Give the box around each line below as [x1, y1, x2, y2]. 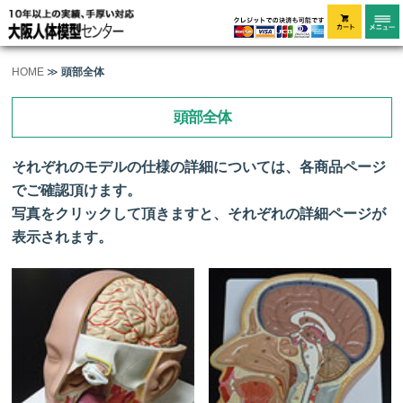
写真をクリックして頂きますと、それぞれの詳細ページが [12, 206, 387, 221]
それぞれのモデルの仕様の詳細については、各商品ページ [12, 159, 387, 175]
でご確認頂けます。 [12, 183, 142, 198]
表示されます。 [12, 229, 113, 245]
